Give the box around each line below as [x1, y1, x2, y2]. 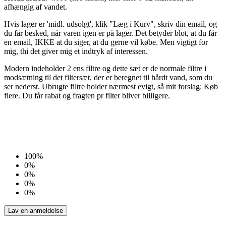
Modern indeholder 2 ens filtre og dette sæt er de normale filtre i [4, 64, 206, 73]
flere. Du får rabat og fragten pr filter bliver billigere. [4, 91, 170, 100]
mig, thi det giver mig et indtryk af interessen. [4, 46, 148, 55]
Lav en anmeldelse [8, 206, 63, 214]
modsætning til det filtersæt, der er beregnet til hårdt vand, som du [4, 73, 212, 82]
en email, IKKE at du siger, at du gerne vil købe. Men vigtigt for [4, 37, 208, 46]
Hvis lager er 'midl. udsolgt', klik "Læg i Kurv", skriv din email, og [4, 19, 217, 28]
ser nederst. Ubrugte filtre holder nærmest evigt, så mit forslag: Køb [4, 82, 218, 91]
